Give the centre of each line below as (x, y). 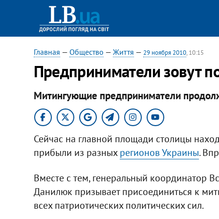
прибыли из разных (77, 152)
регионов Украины (159, 152)
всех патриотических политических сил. (119, 205)
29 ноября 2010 (164, 53)
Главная (47, 52)
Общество (86, 52)
